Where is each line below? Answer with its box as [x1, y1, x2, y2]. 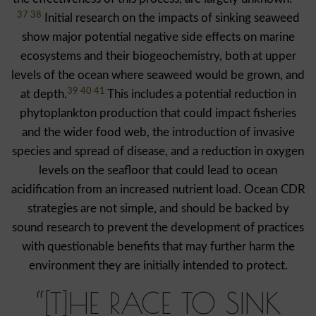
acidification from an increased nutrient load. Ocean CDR [11, 183, 305, 196]
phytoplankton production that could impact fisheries [20, 107, 296, 120]
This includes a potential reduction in [104, 88, 296, 101]
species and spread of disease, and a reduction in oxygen [12, 145, 304, 158]
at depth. [20, 88, 67, 101]
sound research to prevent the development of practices [12, 221, 304, 234]
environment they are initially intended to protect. [28, 260, 288, 272]
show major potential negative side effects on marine [21, 31, 295, 44]
